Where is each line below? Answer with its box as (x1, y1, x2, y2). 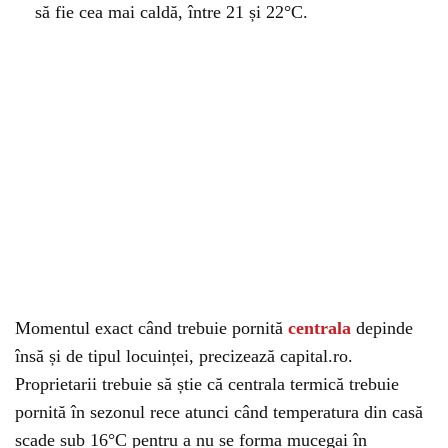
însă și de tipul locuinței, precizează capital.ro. (15, 346, 353, 366)
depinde (351, 318, 413, 338)
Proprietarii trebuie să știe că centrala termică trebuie (15, 374, 399, 394)
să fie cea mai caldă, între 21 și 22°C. (35, 2, 308, 22)
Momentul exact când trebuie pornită (15, 318, 288, 338)
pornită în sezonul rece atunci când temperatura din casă (15, 402, 423, 422)
